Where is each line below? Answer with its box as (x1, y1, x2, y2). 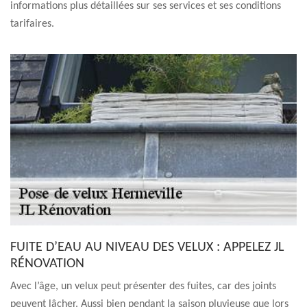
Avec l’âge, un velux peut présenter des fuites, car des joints (10, 281, 276, 292)
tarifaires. (10, 19, 54, 29)
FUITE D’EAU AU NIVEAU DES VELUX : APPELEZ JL (10, 241, 284, 254)
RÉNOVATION (10, 257, 90, 271)
